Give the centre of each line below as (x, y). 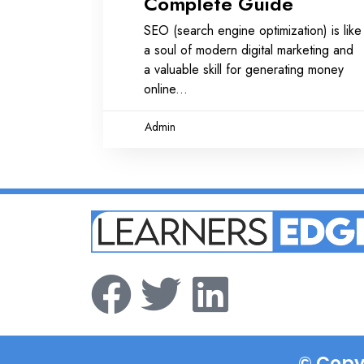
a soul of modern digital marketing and (249, 50)
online (160, 89)
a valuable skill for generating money (244, 69)
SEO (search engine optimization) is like (253, 30)
